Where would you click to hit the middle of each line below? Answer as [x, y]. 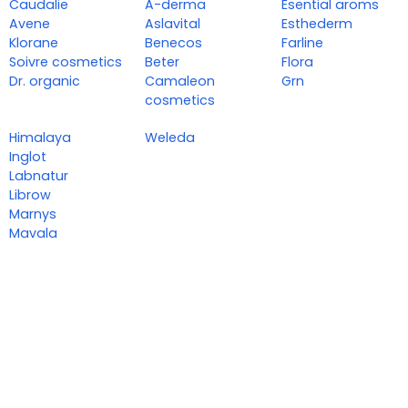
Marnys [33, 214]
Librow [30, 195]
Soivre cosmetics [66, 62]
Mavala [33, 234]
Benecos [174, 43]
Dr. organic [45, 82]
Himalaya [40, 138]
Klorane [34, 43]
